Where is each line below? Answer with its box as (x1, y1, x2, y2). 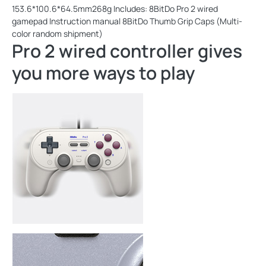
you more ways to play (12, 61, 195, 85)
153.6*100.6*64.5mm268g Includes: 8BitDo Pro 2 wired (12, 3, 218, 15)
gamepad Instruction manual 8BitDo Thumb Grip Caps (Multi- (12, 15, 242, 27)
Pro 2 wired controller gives (12, 39, 242, 64)
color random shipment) (12, 28, 103, 40)
